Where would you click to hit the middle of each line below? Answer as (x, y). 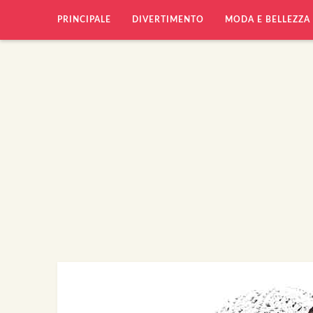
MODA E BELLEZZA (268, 20)
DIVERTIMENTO (168, 20)
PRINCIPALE (84, 20)
